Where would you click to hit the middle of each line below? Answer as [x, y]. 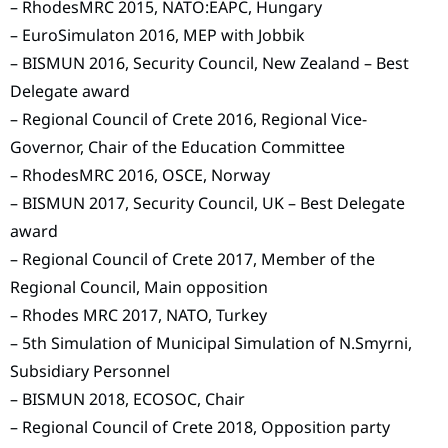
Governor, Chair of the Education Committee [177, 147]
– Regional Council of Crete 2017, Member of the [192, 259]
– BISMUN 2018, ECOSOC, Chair [127, 399]
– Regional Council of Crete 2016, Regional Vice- [188, 119]
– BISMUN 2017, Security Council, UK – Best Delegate [207, 203]
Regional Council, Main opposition [139, 287]
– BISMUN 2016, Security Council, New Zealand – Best [209, 63]
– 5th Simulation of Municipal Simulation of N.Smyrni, [211, 343]
